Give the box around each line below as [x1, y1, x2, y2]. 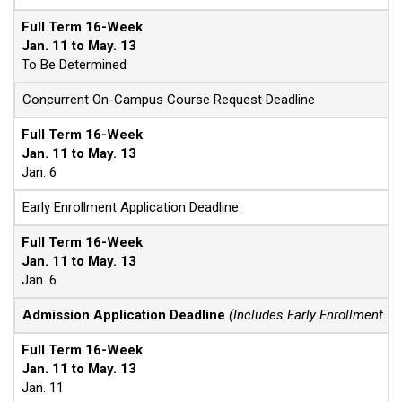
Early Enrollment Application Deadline [22, 199, 239, 215]
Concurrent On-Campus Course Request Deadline [22, 92, 315, 108]
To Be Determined [22, 57, 127, 73]
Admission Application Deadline [22, 307, 225, 323]
